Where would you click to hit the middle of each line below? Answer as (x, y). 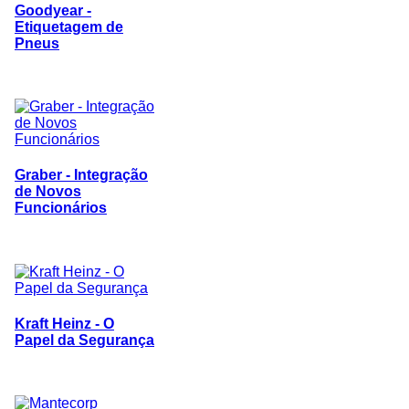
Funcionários (61, 208)
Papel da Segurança (84, 340)
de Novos (48, 192)
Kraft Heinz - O (64, 323)
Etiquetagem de (69, 26)
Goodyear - (53, 10)
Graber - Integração (81, 175)
